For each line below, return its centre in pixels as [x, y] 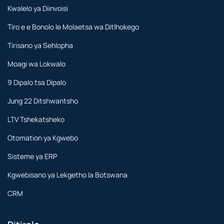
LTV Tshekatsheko [36, 119]
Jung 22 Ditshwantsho [43, 100]
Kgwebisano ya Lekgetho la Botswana [67, 174]
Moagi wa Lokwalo [36, 63]
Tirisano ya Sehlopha [40, 45]
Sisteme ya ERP [32, 156]
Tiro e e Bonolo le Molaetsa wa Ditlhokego [73, 26]
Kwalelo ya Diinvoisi [38, 8]
